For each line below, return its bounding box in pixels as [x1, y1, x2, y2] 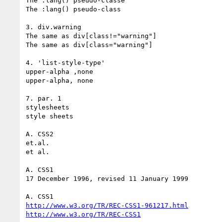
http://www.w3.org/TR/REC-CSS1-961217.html [26, 201, 188, 209]
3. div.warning [26, 23, 81, 31]
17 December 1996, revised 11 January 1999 [26, 174, 188, 182]
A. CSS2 [26, 130, 54, 138]
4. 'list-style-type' [26, 58, 105, 66]
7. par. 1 [26, 94, 61, 102]
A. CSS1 [26, 166, 54, 173]
